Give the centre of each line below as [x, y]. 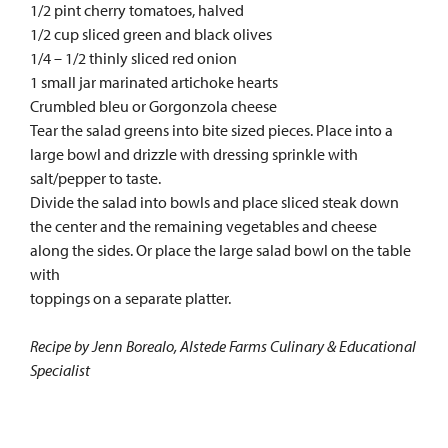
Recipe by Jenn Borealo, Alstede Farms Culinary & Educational [223, 346]
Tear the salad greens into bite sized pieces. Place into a [211, 130]
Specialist [60, 370]
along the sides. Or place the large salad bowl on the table [220, 250]
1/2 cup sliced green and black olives [151, 34]
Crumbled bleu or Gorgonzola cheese [153, 106]
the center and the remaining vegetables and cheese [203, 226]
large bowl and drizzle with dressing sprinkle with [194, 154]
